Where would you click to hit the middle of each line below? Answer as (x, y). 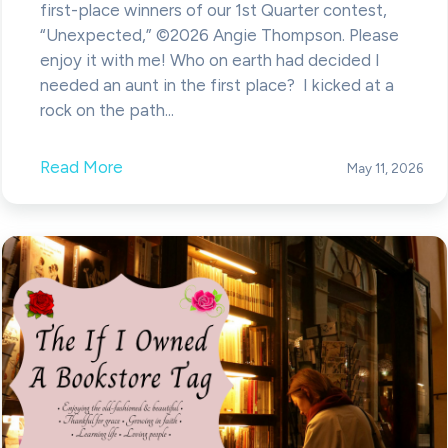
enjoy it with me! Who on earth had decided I (209, 59)
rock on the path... (106, 109)
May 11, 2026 (384, 167)
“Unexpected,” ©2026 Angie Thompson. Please (219, 34)
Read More (81, 166)
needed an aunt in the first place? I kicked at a (216, 84)
